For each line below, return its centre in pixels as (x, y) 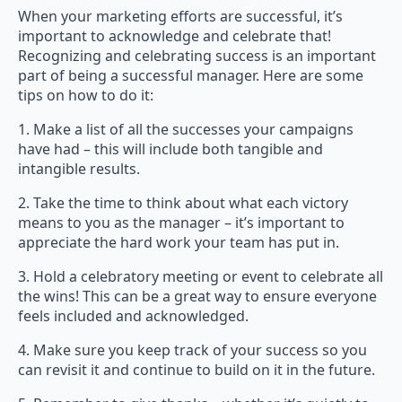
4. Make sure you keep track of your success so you (192, 350)
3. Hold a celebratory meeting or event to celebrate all (201, 277)
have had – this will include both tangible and (170, 149)
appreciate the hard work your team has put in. (179, 243)
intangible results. (79, 169)
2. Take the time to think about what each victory (183, 203)
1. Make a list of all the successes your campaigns (186, 130)
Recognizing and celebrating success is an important (197, 56)
